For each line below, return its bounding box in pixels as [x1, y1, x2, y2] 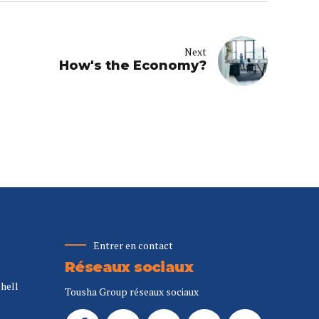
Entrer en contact [93, 238, 173, 252]
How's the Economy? [59, 58, 206, 74]
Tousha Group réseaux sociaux [65, 285, 199, 299]
